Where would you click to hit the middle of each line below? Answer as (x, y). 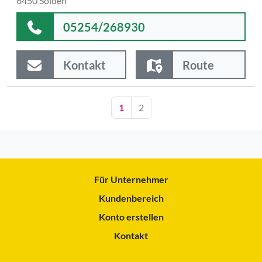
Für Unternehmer (131, 179)
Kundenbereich (131, 198)
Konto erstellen (131, 217)
